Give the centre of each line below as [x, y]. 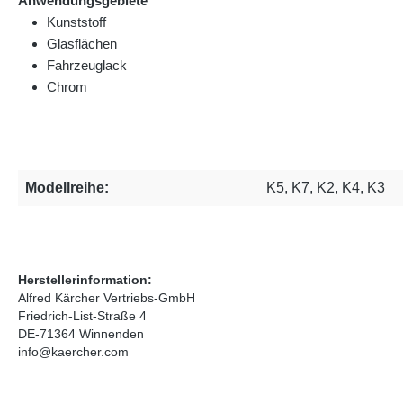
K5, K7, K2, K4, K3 [326, 188]
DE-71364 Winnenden [81, 334]
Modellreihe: [67, 188]
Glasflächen [82, 44]
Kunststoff [76, 22]
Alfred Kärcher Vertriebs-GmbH [107, 298]
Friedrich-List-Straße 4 [82, 316]
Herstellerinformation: [85, 280]
